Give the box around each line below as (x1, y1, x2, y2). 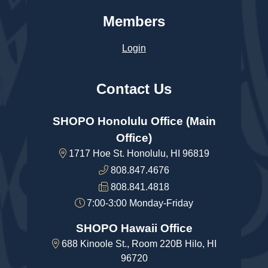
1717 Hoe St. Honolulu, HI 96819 (66, 148, 209, 159)
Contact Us (96, 80, 172, 97)
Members (103, 13, 165, 30)
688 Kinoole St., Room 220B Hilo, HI (59, 238, 217, 249)
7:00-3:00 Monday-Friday (84, 198, 193, 209)
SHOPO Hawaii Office (75, 221, 193, 234)
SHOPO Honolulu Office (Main (52, 115, 216, 128)
